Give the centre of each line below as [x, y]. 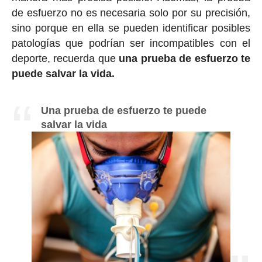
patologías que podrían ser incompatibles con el [131, 44]
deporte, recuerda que [65, 59]
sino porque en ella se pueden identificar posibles [131, 28]
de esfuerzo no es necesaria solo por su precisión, [131, 13]
